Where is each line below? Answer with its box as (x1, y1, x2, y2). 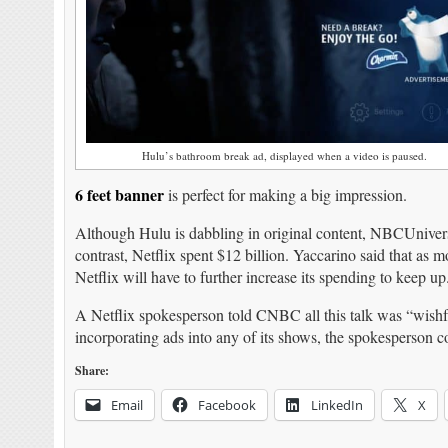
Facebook (197, 396, 256, 415)
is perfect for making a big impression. (163, 184, 407, 206)
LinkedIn (310, 396, 363, 415)
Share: (74, 362, 109, 380)
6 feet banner (74, 183, 164, 207)
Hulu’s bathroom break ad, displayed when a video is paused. (142, 148, 428, 164)
